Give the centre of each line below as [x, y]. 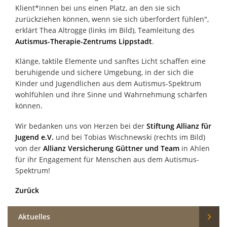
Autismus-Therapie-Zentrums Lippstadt [84, 41]
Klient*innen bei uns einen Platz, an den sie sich [98, 8]
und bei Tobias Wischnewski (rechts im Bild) [129, 137]
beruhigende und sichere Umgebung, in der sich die [104, 72]
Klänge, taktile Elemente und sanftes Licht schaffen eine [110, 61]
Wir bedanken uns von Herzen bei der [81, 126]
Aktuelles [34, 216]
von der [29, 148]
